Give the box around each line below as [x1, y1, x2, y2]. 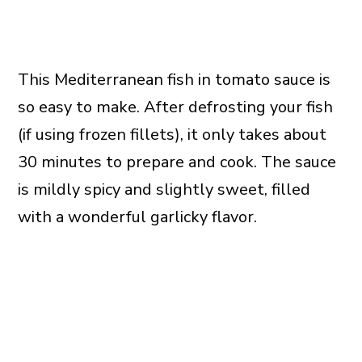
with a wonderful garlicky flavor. [17, 206, 257, 229]
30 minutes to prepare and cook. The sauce [17, 151, 336, 174]
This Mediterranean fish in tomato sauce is [17, 69, 330, 91]
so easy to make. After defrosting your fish [17, 96, 333, 119]
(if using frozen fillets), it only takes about [17, 124, 326, 146]
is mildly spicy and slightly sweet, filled [17, 179, 310, 201]
